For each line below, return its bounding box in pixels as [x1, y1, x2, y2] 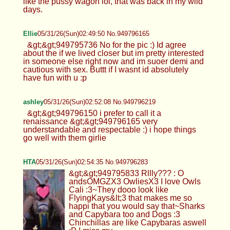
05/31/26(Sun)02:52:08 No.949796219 [43, 98, 156, 106]
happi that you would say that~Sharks [68, 201, 205, 210]
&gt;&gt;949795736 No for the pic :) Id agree [27, 40, 186, 49]
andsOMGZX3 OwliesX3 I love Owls [68, 177, 201, 186]
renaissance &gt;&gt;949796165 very [23, 117, 158, 126]
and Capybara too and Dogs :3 [68, 209, 180, 219]
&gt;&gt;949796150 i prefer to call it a [27, 108, 161, 118]
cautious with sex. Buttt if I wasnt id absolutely [23, 65, 188, 74]
